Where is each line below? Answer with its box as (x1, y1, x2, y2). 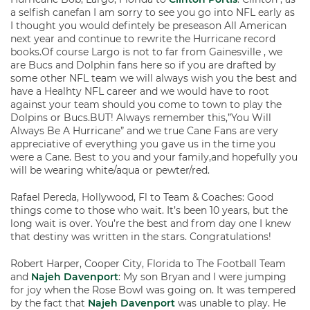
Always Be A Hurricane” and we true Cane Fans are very (10, 125, 278, 137)
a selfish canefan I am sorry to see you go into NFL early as (10, 6, 295, 19)
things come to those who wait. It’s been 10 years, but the (10, 204, 288, 217)
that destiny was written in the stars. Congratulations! (10, 230, 271, 243)
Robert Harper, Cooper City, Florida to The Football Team (10, 257, 286, 270)
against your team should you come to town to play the (10, 98, 282, 111)
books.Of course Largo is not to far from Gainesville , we (10, 46, 282, 58)
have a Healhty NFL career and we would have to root (10, 85, 269, 98)
